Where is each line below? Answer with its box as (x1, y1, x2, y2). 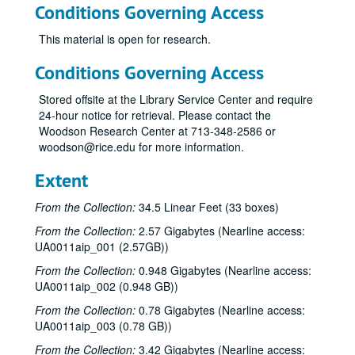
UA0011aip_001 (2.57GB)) (35, 239, 169, 254)
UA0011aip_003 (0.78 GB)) (35, 318, 172, 334)
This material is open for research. (39, 31, 211, 47)
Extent (35, 168, 88, 193)
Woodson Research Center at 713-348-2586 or (39, 123, 276, 139)
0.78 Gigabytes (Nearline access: (136, 302, 305, 318)
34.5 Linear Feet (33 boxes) (136, 199, 279, 215)
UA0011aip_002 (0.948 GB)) (35, 278, 178, 294)
